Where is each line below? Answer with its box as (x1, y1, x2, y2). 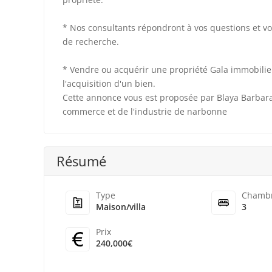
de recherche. (63, 35, 119, 47)
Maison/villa (96, 201, 146, 213)
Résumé (56, 151, 106, 170)
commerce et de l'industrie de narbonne (63, 105, 227, 117)
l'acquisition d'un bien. (63, 77, 155, 89)
